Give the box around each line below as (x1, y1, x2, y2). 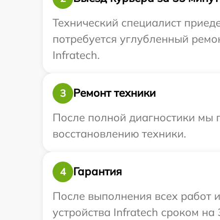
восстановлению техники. (53, 126, 186, 140)
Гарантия (73, 165, 122, 179)
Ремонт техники (73, 86, 156, 100)
